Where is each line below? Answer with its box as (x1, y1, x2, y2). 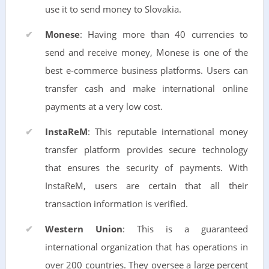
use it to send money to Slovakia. (44, 3, 181, 15)
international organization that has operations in (44, 241, 249, 253)
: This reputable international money (87, 125, 249, 138)
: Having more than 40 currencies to (79, 28, 249, 40)
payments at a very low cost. (44, 100, 163, 112)
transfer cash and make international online (44, 82, 249, 94)
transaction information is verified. (44, 198, 188, 210)
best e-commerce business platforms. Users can (44, 64, 249, 76)
